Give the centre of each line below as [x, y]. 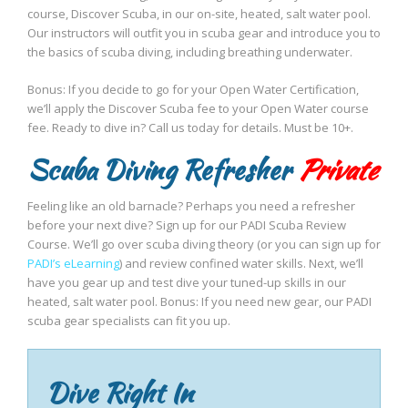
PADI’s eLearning [73, 263]
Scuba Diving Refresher [162, 169]
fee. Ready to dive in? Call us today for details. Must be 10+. [190, 127]
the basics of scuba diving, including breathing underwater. [190, 52]
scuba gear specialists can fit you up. [129, 321]
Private [337, 169]
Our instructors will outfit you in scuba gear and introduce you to [204, 33]
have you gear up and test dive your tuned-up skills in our [187, 282]
